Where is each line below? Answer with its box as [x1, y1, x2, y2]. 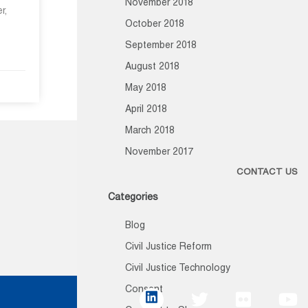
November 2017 [125, 148, 193, 157]
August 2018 [125, 63, 179, 72]
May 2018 [125, 84, 166, 93]
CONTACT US [236, 168, 298, 178]
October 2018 [125, 20, 184, 30]
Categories [108, 193, 158, 203]
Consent [125, 285, 163, 295]
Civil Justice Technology [125, 264, 230, 274]
